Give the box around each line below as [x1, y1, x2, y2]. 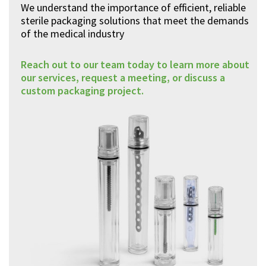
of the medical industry [21, 27, 124, 40]
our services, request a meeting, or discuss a [21, 71, 225, 84]
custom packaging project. [21, 84, 144, 97]
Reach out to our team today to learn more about [21, 58, 249, 71]
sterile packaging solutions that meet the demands [21, 14, 249, 27]
